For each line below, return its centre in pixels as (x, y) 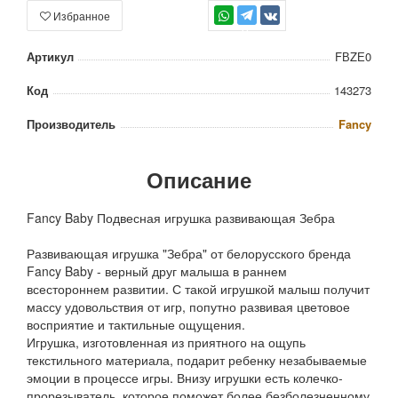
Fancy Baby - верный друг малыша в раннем (157, 271)
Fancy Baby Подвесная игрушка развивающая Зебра (181, 218)
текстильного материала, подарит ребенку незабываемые (197, 360)
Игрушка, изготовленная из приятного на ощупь (166, 342)
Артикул (50, 57)
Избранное (81, 16)
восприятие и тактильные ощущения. (136, 325)
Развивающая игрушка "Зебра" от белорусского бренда (189, 254)
